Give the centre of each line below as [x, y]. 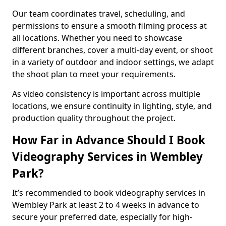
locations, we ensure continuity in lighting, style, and [112, 106]
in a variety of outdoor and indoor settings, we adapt [113, 62]
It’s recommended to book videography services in [109, 193]
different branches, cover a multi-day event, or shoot [112, 50]
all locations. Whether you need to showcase [97, 38]
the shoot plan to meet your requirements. [94, 74]
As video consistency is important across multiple [106, 94]
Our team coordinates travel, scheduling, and [99, 14]
